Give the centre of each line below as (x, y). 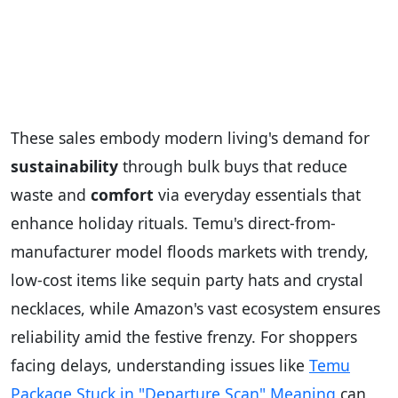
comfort (122, 195)
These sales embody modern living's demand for (190, 138)
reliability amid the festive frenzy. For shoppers (184, 337)
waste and (51, 195)
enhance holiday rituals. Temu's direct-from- (173, 223)
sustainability (64, 167)
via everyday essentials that (257, 195)
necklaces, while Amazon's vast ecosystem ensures (195, 309)
